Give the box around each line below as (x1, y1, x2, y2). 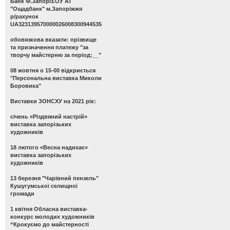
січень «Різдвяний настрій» (10, 113, 87, 120)
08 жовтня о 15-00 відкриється (10, 67, 95, 73)
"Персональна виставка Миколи (10, 74, 102, 81)
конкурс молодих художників (10, 213, 94, 220)
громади (10, 190, 34, 197)
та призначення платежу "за (10, 44, 88, 50)
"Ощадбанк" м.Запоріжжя (10, 5, 82, 12)
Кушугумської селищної (10, 182, 78, 189)
